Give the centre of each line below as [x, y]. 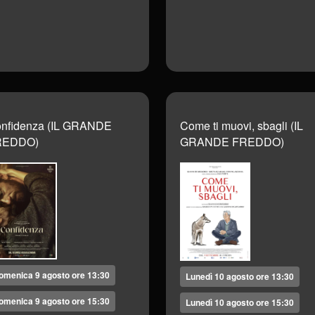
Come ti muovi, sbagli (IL [242, 126]
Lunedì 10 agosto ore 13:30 [240, 276]
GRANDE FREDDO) [232, 142]
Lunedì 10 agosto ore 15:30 [240, 302]
